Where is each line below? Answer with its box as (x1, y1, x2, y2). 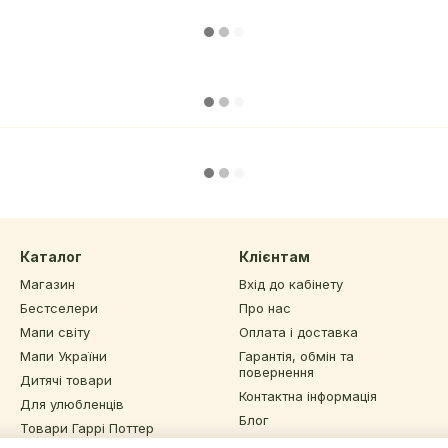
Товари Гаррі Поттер (20, 420, 154, 437)
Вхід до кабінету (239, 276, 343, 293)
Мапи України (20, 348, 107, 365)
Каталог (20, 248, 82, 266)
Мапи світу (20, 324, 90, 341)
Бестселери (20, 300, 98, 317)
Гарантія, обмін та (239, 348, 354, 365)
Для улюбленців (20, 396, 124, 413)
